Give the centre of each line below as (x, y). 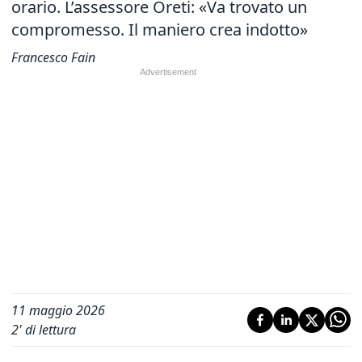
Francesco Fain (53, 57)
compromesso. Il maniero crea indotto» (160, 29)
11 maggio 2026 (58, 310)
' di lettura (47, 330)
